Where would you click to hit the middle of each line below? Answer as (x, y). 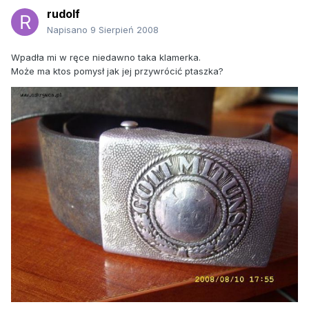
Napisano (69, 30)
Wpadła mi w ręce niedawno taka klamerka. (106, 58)
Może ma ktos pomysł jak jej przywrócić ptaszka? (117, 71)
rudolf (63, 14)
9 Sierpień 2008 (124, 30)
